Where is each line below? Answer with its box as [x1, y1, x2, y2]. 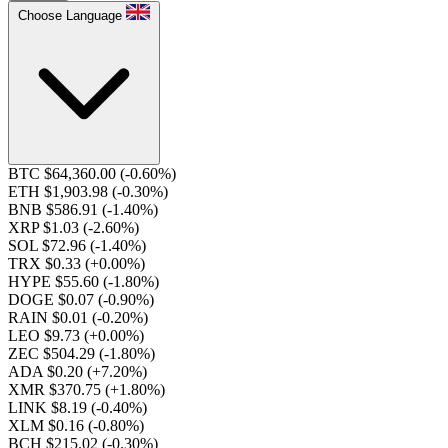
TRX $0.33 [8, 255, 85, 272]
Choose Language [18, 8, 122, 23]
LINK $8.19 [8, 399, 91, 416]
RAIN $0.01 [8, 309, 92, 326]
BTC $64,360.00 [8, 165, 120, 182]
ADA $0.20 [8, 363, 87, 380]
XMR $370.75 [8, 381, 105, 398]
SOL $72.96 [8, 237, 90, 254]
